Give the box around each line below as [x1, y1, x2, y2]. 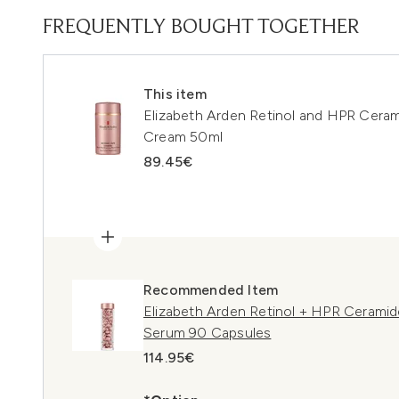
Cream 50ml [143, 128, 223, 145]
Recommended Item [143, 281, 279, 298]
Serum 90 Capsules [143, 324, 272, 341]
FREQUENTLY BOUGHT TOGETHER [43, 17, 360, 38]
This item [143, 85, 207, 102]
